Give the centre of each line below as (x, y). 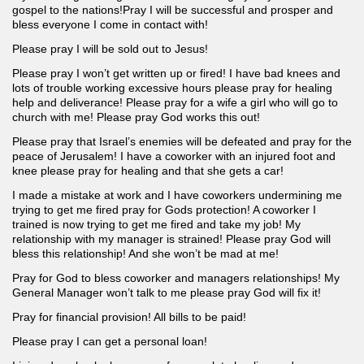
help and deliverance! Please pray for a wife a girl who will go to (175, 103)
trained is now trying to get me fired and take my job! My (156, 225)
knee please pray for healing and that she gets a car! (148, 171)
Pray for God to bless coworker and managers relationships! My (176, 278)
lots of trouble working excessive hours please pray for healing (172, 88)
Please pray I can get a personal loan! (110, 342)
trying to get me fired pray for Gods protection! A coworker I (164, 210)
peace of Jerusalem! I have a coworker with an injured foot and (174, 156)
